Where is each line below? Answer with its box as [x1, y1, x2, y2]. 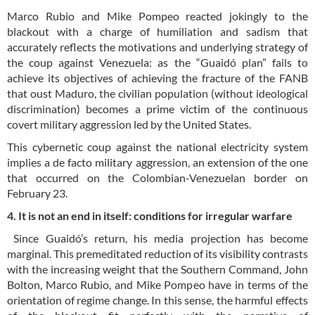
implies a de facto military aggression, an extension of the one [7, 155, 308, 169]
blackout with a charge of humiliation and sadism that [7, 24, 308, 38]
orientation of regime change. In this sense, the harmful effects [7, 292, 308, 307]
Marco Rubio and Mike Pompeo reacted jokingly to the [7, 8, 308, 22]
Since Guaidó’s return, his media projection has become [7, 231, 308, 245]
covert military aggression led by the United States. [7, 117, 251, 131]
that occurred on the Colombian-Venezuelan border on [7, 170, 308, 184]
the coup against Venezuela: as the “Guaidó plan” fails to [7, 55, 308, 69]
